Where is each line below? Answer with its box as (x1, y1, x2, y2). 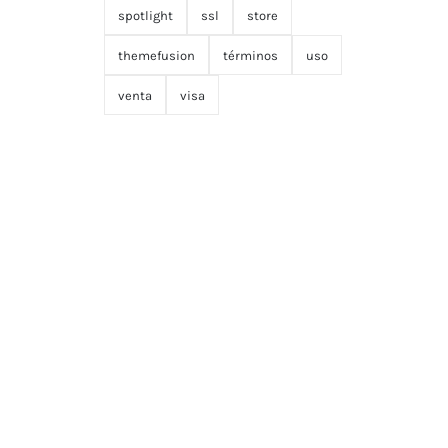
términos (222, 47, 278, 63)
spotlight (117, 7, 173, 23)
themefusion (117, 47, 195, 63)
